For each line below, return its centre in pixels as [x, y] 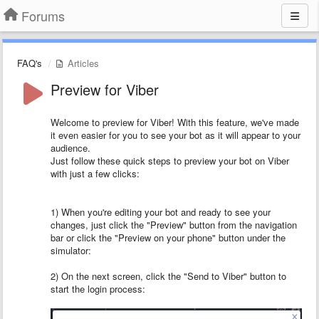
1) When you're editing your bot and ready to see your [161, 212]
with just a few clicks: [95, 173]
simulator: [71, 250]
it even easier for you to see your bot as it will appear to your [176, 135]
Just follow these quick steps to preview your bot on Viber [170, 161]
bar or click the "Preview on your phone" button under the [168, 237]
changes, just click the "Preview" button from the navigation [174, 225]
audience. [70, 148]
